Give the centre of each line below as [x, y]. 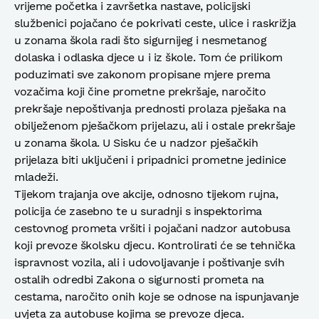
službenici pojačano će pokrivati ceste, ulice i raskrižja [155, 23]
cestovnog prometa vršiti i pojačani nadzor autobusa [152, 228]
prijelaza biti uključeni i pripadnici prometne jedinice [150, 159]
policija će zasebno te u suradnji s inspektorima [138, 211]
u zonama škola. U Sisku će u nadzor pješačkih [136, 142]
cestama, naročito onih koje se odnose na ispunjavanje [157, 296]
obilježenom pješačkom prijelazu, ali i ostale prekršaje [155, 125]
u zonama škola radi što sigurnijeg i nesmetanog [141, 40]
